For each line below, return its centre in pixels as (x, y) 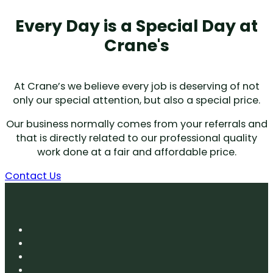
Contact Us (33, 176)
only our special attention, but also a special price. (136, 100)
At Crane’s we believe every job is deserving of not (136, 86)
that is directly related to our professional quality (136, 138)
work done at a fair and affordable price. (136, 152)
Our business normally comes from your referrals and (136, 124)
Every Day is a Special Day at (136, 26)
